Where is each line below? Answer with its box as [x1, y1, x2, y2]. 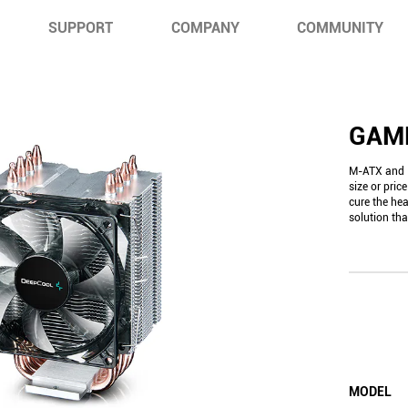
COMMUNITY [296, 19, 383, 36]
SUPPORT [48, 19, 114, 36]
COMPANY [170, 19, 240, 36]
